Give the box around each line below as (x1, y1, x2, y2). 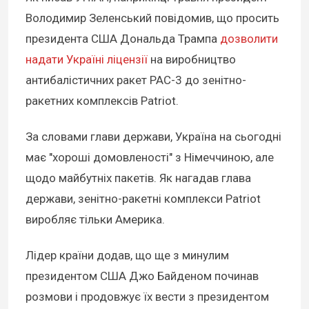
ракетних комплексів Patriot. (26, 93, 179, 108)
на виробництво (148, 52, 236, 66)
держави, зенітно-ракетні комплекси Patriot (26, 192, 261, 206)
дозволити (217, 31, 278, 46)
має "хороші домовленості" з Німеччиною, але (26, 150, 274, 165)
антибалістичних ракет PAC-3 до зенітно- (26, 72, 246, 87)
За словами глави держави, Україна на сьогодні (26, 130, 281, 144)
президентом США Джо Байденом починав (26, 269, 259, 283)
